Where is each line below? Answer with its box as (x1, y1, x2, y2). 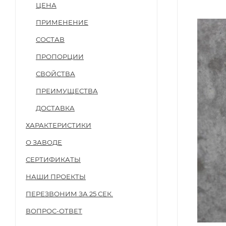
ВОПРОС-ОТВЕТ (26, 206, 82, 215)
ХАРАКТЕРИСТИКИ (26, 121, 91, 129)
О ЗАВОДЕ (26, 138, 62, 146)
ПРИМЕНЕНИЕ (36, 18, 88, 26)
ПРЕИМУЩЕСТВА (36, 86, 98, 95)
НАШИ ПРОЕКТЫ (26, 172, 86, 181)
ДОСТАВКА (36, 103, 75, 112)
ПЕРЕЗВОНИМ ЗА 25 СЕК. (26, 189, 113, 198)
